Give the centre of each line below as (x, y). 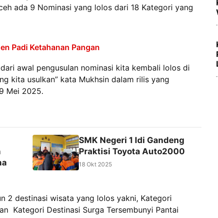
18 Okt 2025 (95, 164)
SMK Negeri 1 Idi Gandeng (131, 140)
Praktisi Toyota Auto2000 (132, 152)
